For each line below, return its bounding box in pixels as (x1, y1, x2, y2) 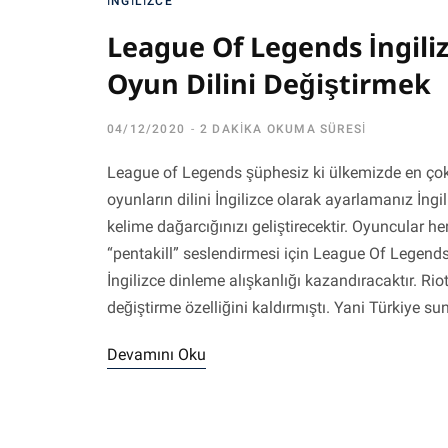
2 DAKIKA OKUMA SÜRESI (200, 122, 367, 136)
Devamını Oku (107, 345, 206, 364)
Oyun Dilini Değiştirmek (107, 65, 431, 102)
